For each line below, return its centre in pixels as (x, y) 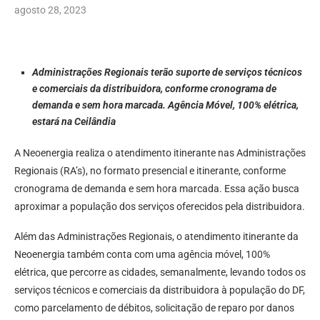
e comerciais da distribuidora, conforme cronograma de (154, 89)
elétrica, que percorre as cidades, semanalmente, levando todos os (160, 272)
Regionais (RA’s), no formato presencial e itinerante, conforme (150, 171)
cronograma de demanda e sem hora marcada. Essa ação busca (157, 189)
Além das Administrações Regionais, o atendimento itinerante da (156, 237)
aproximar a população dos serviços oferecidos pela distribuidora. (160, 207)
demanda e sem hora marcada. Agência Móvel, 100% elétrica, (165, 105)
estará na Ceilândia (74, 122)
